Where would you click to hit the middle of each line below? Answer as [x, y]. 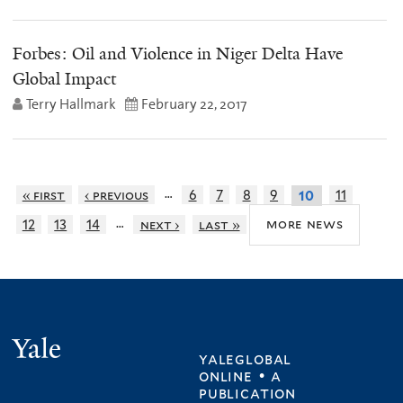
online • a [240, 376]
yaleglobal [246, 359]
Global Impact [64, 80]
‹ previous [116, 195]
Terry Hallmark [71, 104]
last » [219, 224]
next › [160, 224]
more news [305, 224]
